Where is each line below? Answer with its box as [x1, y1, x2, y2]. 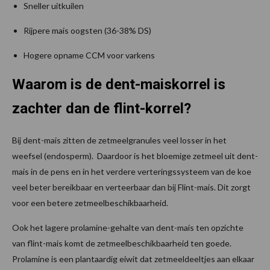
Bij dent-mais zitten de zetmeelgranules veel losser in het [12, 134, 227, 145]
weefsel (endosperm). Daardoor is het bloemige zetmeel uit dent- [12, 150, 258, 161]
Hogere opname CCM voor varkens [24, 49, 155, 60]
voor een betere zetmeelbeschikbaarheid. [12, 197, 168, 208]
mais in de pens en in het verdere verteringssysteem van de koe [12, 166, 251, 177]
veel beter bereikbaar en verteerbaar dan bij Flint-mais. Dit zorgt [12, 181, 251, 192]
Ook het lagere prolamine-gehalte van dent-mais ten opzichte [12, 222, 243, 233]
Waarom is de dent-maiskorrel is [12, 75, 225, 93]
